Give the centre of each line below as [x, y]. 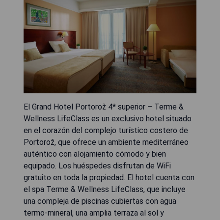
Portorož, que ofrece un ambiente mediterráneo [106, 142]
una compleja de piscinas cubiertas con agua [100, 201]
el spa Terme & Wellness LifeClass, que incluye [105, 189]
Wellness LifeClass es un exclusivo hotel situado [108, 118]
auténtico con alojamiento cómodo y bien [95, 154]
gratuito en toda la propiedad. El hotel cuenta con [109, 177]
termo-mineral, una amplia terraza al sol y [94, 213]
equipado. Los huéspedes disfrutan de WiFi [97, 165]
